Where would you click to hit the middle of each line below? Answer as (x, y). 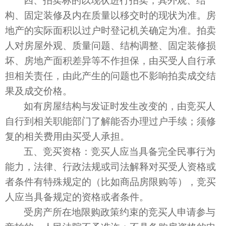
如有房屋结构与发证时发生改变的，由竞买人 (120, 105)
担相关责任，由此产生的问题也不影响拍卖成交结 (110, 75)
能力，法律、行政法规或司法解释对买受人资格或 (110, 166)
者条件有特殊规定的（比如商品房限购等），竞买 (110, 181)
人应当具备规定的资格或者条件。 (77, 196)
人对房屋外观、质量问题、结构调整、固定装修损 (110, 45)
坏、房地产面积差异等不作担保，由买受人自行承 (110, 60)
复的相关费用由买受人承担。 (67, 136)
